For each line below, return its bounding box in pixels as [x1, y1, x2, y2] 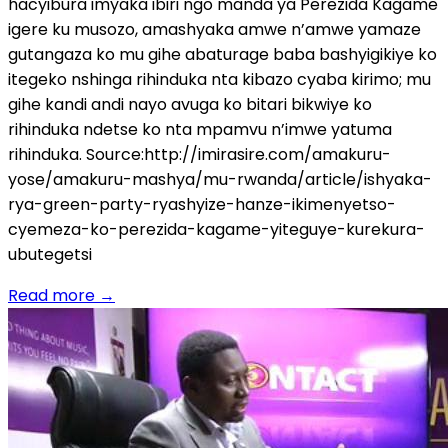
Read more [8, 283, 95, 307]
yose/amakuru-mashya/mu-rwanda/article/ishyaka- [8, 167, 432, 191]
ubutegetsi [8, 242, 92, 266]
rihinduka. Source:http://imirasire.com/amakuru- [8, 142, 391, 166]
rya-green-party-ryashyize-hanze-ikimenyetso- [8, 192, 396, 216]
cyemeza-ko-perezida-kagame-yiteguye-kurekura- [8, 217, 425, 241]
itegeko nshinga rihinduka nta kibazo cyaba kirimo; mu [8, 67, 431, 91]
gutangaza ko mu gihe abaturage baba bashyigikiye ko [8, 42, 437, 66]
